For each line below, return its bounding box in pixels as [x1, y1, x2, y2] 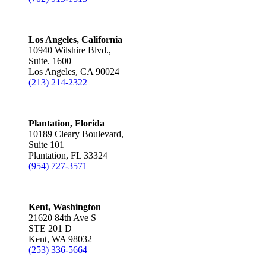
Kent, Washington [28, 202, 101, 212]
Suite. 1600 [28, 56, 71, 66]
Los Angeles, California [28, 34, 122, 45]
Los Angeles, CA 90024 [28, 66, 119, 77]
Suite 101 [28, 140, 64, 150]
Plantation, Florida [28, 118, 104, 128]
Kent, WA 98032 [28, 234, 92, 244]
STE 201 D [28, 223, 72, 233]
